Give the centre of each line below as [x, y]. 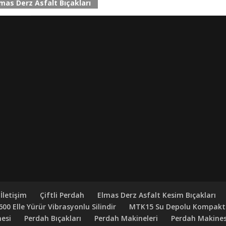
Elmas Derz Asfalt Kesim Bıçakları [157, 195]
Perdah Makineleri [126, 218]
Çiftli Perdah [62, 195]
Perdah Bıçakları [53, 218]
